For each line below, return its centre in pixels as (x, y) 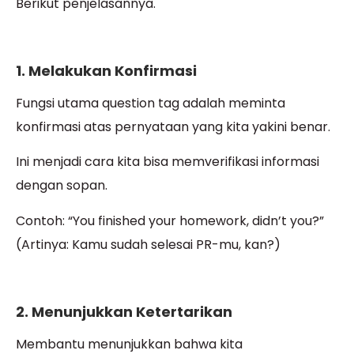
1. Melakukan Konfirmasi (106, 70)
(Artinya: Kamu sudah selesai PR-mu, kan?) (148, 244)
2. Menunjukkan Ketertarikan (124, 311)
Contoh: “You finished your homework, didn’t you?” (170, 220)
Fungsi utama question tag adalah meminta (151, 103)
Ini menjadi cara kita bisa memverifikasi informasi (168, 162)
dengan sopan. (62, 186)
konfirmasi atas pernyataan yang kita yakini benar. (173, 126)
